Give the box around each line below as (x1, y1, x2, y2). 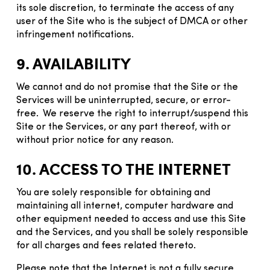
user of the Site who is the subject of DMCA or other (16, 16, 248, 27)
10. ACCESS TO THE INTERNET (16, 157, 231, 180)
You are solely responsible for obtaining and (16, 187, 210, 198)
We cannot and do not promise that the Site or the (16, 82, 238, 92)
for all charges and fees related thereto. (16, 240, 196, 251)
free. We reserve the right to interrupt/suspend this (16, 108, 248, 119)
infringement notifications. (16, 30, 134, 40)
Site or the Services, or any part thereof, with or (16, 122, 231, 132)
